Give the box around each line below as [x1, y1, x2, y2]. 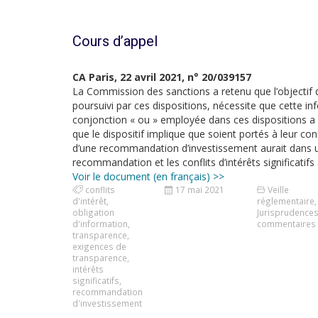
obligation [72, 207, 114, 218]
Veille [267, 184, 289, 195]
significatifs [72, 275, 119, 286]
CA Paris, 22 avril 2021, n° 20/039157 [72, 70, 251, 84]
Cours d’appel [72, 33, 158, 50]
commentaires [256, 218, 316, 229]
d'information [72, 218, 128, 229]
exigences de [72, 241, 126, 252]
